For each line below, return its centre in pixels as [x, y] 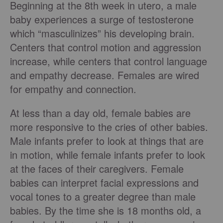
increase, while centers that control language [109, 61]
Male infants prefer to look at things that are [107, 141]
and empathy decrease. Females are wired [105, 75]
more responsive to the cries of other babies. [109, 127]
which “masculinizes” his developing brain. [102, 33]
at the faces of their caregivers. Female [97, 169]
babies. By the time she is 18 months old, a [106, 211]
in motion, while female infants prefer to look [108, 155]
